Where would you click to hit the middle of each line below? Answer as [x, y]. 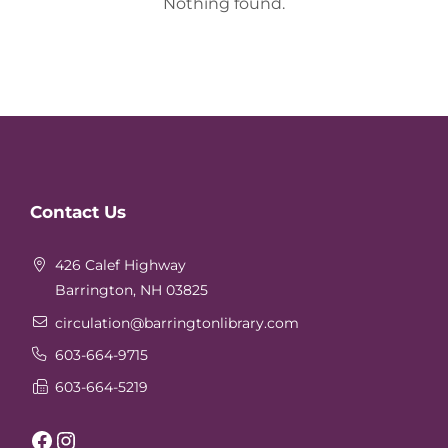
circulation [93, 322]
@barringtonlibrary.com [215, 322]
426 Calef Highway [121, 265]
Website [83, 191]
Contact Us [78, 212]
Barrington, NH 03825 [132, 290]
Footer [72, 223]
